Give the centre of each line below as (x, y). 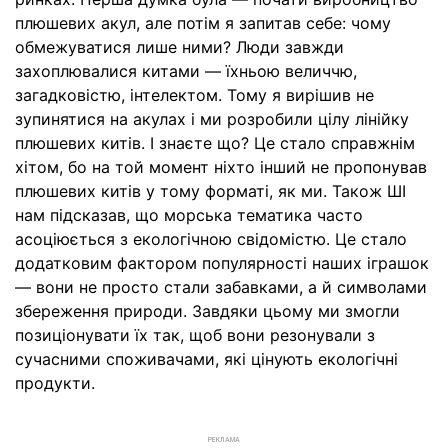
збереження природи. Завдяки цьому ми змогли (207, 310)
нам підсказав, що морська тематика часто (189, 214)
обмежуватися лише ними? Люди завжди (179, 46)
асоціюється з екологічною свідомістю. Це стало (211, 238)
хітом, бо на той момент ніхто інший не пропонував (221, 166)
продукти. (55, 382)
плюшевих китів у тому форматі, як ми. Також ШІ (210, 190)
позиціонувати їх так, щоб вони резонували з (195, 334)
